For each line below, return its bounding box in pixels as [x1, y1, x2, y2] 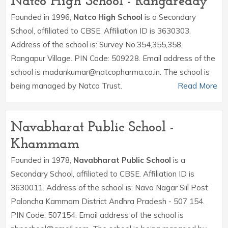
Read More [178, 81, 217, 91]
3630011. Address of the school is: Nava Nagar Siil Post [11, 183, 208, 192]
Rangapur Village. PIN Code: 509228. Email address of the [11, 53, 215, 63]
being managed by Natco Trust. [11, 81, 122, 91]
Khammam [11, 137, 79, 152]
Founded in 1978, [11, 155, 73, 165]
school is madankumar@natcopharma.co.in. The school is [11, 67, 210, 77]
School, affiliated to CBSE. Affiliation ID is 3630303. [11, 26, 191, 36]
